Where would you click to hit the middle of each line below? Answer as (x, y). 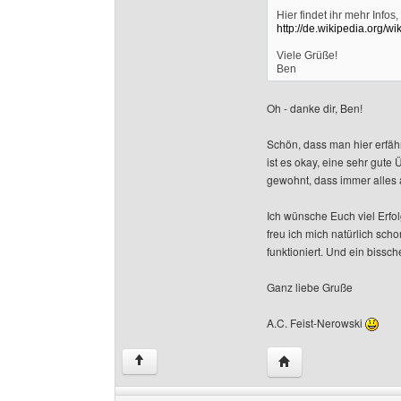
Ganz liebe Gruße (310, 287)
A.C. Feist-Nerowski (316, 323)
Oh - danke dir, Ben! (315, 108)
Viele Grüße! (307, 55)
